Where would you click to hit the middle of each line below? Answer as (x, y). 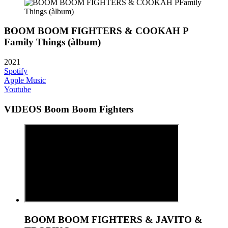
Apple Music (25, 80)
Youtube (18, 89)
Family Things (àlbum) (52, 42)
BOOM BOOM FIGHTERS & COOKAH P (96, 31)
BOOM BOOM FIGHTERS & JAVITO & (113, 220)
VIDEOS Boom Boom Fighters (69, 109)
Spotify (16, 71)
